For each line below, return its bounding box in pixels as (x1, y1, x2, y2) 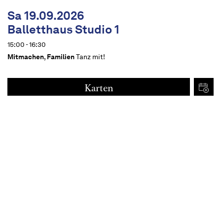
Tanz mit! (76, 52, 105, 61)
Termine (20, 147, 56, 161)
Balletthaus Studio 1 (7, 22, 119, 37)
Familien (47, 52, 74, 61)
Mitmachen (7, 52, 44, 61)
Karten (84, 81, 113, 95)
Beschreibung (20, 175, 78, 188)
